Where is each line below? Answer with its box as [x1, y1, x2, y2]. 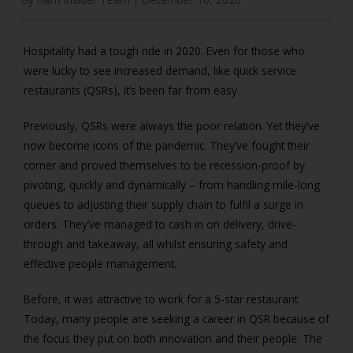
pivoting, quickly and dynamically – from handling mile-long [24, 177, 320, 193]
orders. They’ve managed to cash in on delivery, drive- [24, 217, 296, 232]
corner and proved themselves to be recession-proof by [24, 158, 305, 173]
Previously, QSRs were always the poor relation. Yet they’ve [24, 118, 320, 134]
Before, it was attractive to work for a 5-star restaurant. [24, 292, 300, 307]
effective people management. [24, 256, 176, 272]
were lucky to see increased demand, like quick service [24, 63, 296, 79]
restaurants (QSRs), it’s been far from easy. [24, 83, 240, 98]
